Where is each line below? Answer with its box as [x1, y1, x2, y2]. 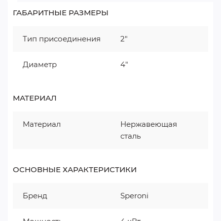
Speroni [120, 191, 148, 200]
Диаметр [23, 60, 57, 69]
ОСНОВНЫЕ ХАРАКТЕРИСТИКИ [13, 165, 137, 174]
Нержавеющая [120, 119, 177, 129]
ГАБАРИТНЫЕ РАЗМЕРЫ [13, 8, 109, 17]
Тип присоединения [23, 34, 101, 43]
